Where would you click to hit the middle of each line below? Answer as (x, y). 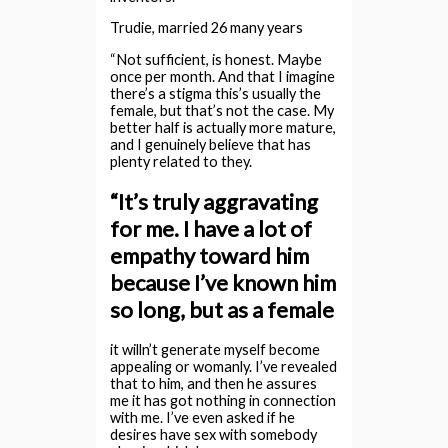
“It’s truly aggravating (214, 202)
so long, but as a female (222, 310)
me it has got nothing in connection (223, 401)
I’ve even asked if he (229, 418)
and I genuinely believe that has (211, 144)
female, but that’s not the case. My (222, 110)
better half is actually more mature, (223, 127)
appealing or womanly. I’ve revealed (224, 367)
